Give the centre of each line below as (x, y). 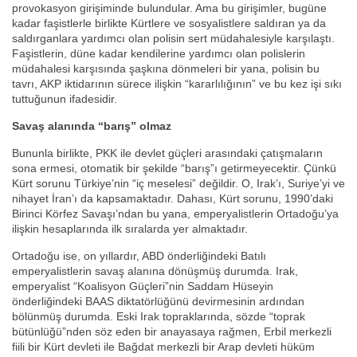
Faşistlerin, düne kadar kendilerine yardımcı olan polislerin (159, 54)
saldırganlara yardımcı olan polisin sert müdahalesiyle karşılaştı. (173, 39)
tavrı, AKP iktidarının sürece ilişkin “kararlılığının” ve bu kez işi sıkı (177, 84)
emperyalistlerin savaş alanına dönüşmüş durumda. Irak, (155, 271)
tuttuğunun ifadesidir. (65, 99)
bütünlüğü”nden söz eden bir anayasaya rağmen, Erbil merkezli (172, 332)
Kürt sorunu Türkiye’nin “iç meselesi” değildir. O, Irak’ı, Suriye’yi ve (178, 184)
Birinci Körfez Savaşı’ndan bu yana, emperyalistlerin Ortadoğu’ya (175, 214)
